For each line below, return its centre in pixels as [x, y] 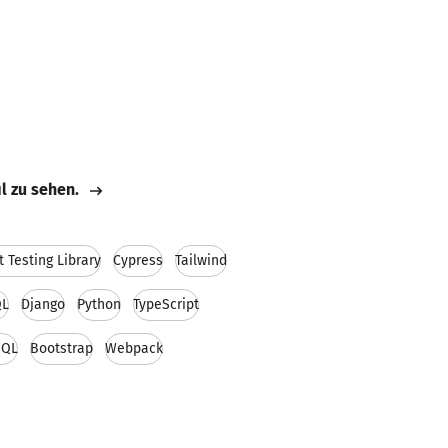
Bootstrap [61, 348]
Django [43, 304]
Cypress [138, 260]
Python [99, 304]
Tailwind [201, 260]
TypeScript [166, 304]
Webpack [134, 348]
